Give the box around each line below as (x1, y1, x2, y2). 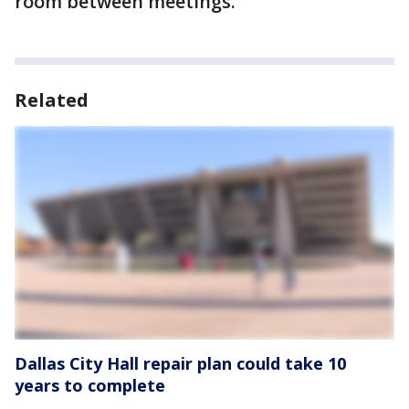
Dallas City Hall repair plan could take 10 (15, 351, 346, 374)
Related (15, 87, 89, 112)
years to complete (15, 373, 165, 396)
